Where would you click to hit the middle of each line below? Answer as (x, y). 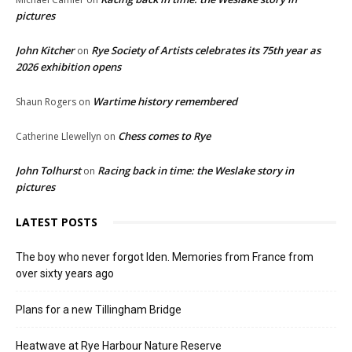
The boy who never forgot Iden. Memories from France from (165, 257)
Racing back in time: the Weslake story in (196, 171)
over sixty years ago (65, 274)
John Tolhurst (48, 171)
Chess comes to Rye (164, 136)
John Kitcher (45, 51)
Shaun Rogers (46, 102)
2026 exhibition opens (68, 67)
